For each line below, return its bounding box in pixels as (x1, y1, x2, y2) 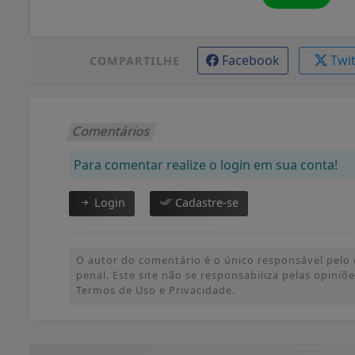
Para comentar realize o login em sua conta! (74, 155, 338, 174)
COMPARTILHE (89, 52, 180, 68)
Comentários (71, 121, 154, 139)
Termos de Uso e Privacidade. (76, 282, 235, 297)
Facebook (221, 51, 280, 69)
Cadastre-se (172, 194, 239, 210)
